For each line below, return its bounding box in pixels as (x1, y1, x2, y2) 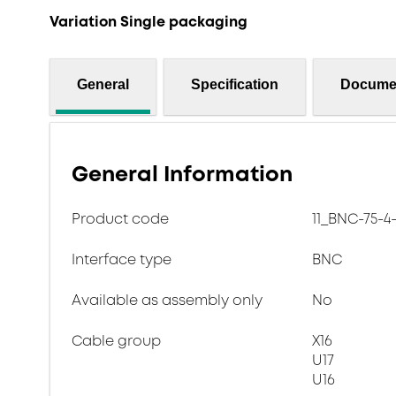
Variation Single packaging (49, 11, 247, 32)
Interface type (72, 249, 171, 270)
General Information (72, 159, 293, 189)
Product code (72, 209, 169, 229)
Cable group (72, 331, 161, 351)
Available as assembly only (72, 290, 263, 310)
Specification (191, 76, 278, 92)
